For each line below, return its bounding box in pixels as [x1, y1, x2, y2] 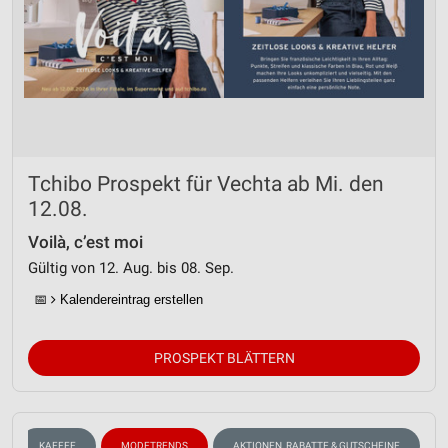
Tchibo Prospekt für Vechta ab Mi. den [28, 172, 384, 196]
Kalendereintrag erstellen [56, 292, 203, 307]
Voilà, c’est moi [28, 233, 143, 252]
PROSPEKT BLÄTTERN [153, 350, 295, 366]
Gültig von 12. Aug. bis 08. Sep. [28, 259, 234, 277]
